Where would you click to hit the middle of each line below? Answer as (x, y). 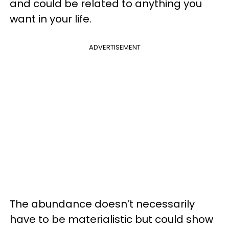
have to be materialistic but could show (111, 219)
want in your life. (51, 19)
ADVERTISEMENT (114, 47)
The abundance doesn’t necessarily (102, 204)
